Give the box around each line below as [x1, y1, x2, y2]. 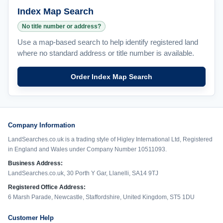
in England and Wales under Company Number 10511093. [8, 146, 167, 153]
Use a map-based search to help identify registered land [17, 38, 198, 46]
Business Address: [8, 160, 63, 167]
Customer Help [8, 214, 54, 222]
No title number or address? [22, 23, 101, 30]
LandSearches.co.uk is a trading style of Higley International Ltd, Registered [8, 136, 213, 143]
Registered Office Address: [8, 184, 86, 191]
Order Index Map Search [71, 73, 152, 81]
